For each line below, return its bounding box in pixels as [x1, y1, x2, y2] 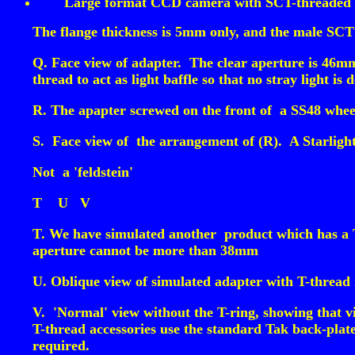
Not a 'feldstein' [32, 164, 133, 180]
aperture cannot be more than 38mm [32, 242, 258, 258]
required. [32, 338, 90, 353]
